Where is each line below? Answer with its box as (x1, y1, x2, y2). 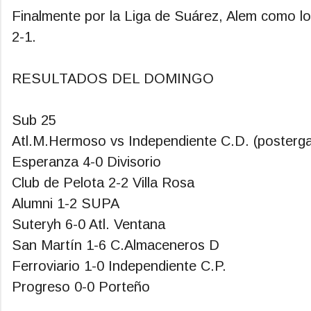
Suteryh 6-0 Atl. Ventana (12, 217, 165, 233)
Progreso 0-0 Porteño (12, 279, 154, 295)
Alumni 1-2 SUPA (12, 196, 124, 212)
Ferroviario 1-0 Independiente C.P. (12, 258, 226, 274)
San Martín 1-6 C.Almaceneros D (12, 237, 224, 253)
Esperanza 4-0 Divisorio (12, 154, 161, 170)
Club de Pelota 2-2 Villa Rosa (12, 175, 199, 191)
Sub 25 (12, 112, 56, 128)
